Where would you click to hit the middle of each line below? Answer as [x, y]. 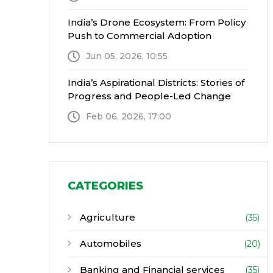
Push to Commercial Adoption [139, 36]
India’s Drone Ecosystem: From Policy [156, 22]
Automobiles [109, 243]
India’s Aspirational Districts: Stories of [156, 83]
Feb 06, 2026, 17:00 [128, 116]
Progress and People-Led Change [149, 96]
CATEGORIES [105, 186]
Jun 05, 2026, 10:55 [126, 56]
